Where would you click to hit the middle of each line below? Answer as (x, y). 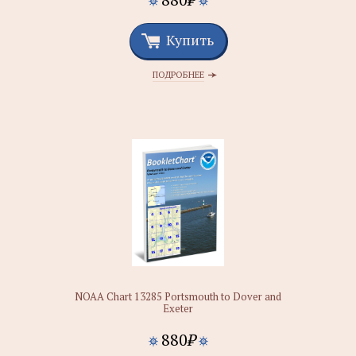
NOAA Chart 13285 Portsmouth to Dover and (178, 296)
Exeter (178, 308)
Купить (190, 40)
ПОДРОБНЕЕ (178, 75)
